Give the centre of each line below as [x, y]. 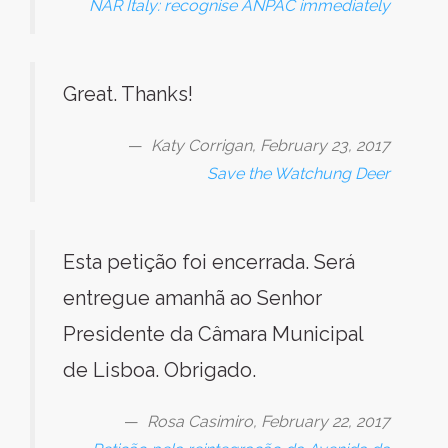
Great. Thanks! [128, 94]
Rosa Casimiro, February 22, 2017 [268, 421]
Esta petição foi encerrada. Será [209, 262]
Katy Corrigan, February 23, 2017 [270, 145]
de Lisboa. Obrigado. [159, 370]
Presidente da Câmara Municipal [213, 334]
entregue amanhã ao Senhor [192, 298]
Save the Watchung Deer [298, 173]
